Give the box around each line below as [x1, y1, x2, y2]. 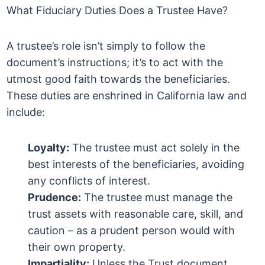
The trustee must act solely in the [69, 141, 240, 154]
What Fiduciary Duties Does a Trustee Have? [7, 4, 228, 17]
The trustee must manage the [81, 191, 233, 204]
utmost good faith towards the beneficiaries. [7, 73, 231, 86]
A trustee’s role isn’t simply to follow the [7, 40, 206, 53]
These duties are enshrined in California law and [7, 89, 247, 102]
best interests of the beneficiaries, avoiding [28, 158, 245, 171]
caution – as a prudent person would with [28, 224, 235, 237]
